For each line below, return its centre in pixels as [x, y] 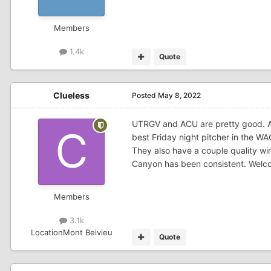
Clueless [71, 96]
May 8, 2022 [179, 96]
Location [47, 232]
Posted [145, 96]
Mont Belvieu [87, 232]
